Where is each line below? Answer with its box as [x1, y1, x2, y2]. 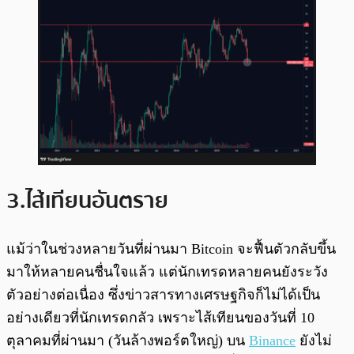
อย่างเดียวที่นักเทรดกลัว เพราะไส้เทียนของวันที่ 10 [6, 309, 314, 326]
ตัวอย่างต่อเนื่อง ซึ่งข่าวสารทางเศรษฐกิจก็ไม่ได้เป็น [6, 286, 320, 303]
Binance [249, 332, 296, 348]
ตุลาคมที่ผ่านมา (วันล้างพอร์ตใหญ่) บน [6, 332, 249, 348]
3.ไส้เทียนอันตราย [6, 183, 168, 219]
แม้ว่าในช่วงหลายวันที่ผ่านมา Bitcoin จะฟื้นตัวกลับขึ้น [6, 240, 336, 257]
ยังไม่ [296, 332, 332, 348]
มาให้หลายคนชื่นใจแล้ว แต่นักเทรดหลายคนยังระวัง [6, 263, 328, 280]
